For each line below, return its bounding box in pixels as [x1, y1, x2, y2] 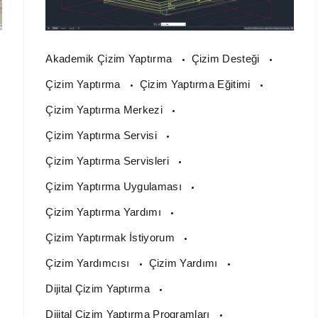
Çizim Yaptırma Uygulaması [45, 180, 185, 193]
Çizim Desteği [191, 53, 263, 65]
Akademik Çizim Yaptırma [45, 53, 175, 65]
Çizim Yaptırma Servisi [45, 129, 160, 142]
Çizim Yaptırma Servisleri [45, 155, 172, 168]
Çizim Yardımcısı [45, 257, 133, 270]
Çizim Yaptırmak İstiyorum [45, 231, 178, 244]
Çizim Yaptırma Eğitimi [139, 78, 253, 91]
